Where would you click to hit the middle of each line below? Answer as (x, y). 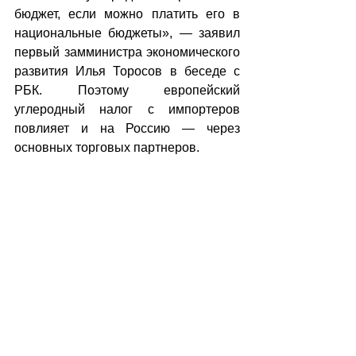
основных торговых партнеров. (107, 147)
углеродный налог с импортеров (127, 109)
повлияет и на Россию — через (127, 128)
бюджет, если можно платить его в (127, 14)
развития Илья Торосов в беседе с (127, 71)
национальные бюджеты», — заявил (127, 33)
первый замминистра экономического (127, 52)
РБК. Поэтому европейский (127, 90)
